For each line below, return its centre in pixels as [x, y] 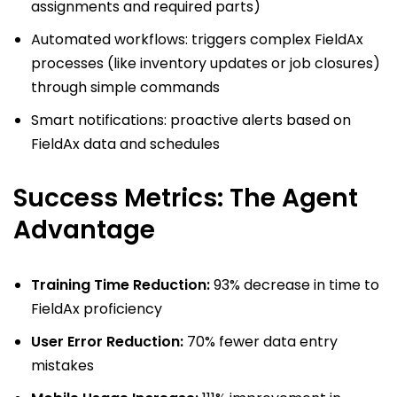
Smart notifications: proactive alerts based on [191, 121]
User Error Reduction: [107, 342]
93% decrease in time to [295, 285]
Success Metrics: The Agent [186, 198]
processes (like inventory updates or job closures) [206, 64]
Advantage [84, 230]
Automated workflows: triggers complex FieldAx [197, 40]
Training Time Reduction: [121, 285]
